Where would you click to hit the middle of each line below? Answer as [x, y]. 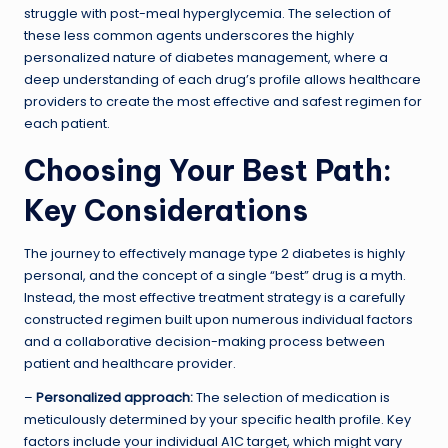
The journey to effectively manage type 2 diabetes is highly [214, 253]
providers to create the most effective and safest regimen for [223, 101]
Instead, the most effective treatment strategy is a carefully [214, 297]
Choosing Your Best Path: [208, 170]
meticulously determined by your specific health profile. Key [217, 419]
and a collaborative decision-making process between [204, 341]
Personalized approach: [114, 397]
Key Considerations [166, 210]
